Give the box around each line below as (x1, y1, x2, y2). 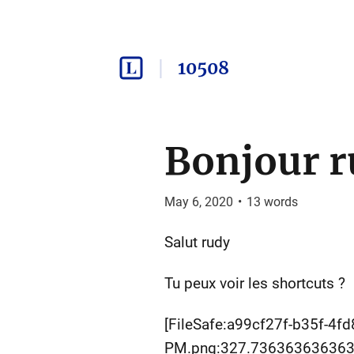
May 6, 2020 (164, 194, 233, 209)
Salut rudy (164, 233, 230, 251)
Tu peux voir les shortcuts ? (164, 274, 345, 292)
